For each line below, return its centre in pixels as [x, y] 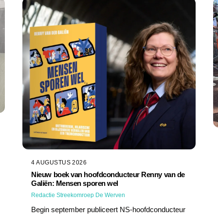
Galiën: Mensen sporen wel [75, 183]
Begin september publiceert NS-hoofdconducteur [109, 209]
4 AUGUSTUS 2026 [59, 162]
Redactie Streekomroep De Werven [78, 195]
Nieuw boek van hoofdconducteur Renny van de [108, 175]
